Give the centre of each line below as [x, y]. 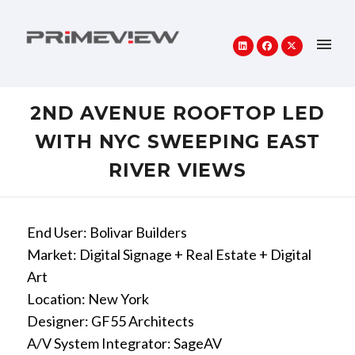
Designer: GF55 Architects [110, 321]
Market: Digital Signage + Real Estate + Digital [169, 254]
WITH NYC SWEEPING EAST [177, 141]
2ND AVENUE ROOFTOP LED [177, 113]
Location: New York [88, 299]
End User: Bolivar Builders [107, 232]
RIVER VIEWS [177, 170]
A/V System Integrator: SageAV [124, 343]
